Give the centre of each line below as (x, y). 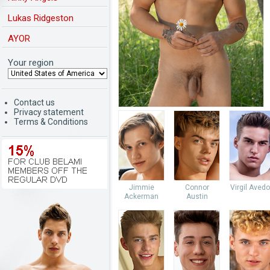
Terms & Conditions (51, 122)
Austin (197, 196)
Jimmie (141, 187)
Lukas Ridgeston (41, 18)
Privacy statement (49, 112)
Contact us (34, 102)
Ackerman (141, 196)
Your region (31, 63)
